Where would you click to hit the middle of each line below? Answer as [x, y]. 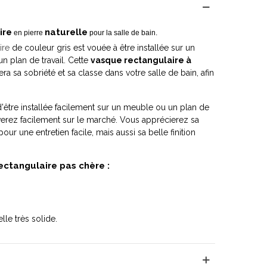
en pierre [28, 33]
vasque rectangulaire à [141, 60]
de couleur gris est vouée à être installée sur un [102, 48]
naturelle [66, 32]
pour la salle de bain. [122, 33]
